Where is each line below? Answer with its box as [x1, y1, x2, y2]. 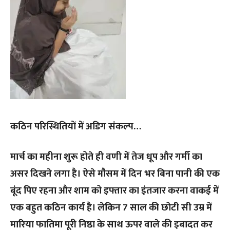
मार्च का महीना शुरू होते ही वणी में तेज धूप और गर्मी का [10, 149, 202, 165]
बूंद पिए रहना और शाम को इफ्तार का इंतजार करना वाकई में [10, 183, 219, 199]
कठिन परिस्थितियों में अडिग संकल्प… [10, 119, 141, 135]
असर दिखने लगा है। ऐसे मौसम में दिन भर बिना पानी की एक [10, 166, 220, 182]
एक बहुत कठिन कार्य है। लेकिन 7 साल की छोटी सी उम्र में [10, 200, 212, 216]
